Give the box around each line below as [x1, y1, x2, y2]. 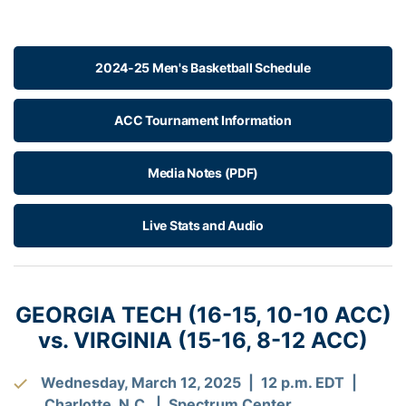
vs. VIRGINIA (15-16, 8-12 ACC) [38, 327, 368, 354]
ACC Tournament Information [114, 112, 292, 129]
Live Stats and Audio [142, 217, 264, 234]
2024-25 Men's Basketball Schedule [95, 60, 311, 76]
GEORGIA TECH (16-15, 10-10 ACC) [14, 302, 391, 329]
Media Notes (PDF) [147, 165, 259, 181]
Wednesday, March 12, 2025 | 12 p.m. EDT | [41, 373, 357, 392]
